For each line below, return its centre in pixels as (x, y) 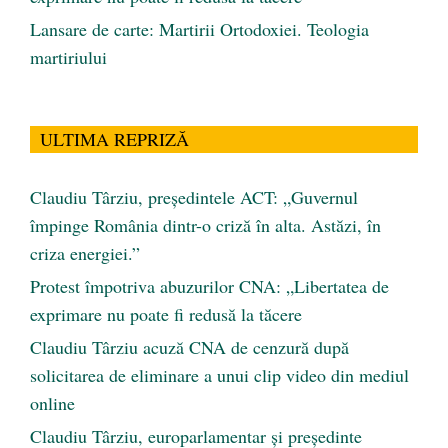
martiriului (68, 57)
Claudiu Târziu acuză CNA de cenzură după (189, 347)
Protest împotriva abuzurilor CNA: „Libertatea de (209, 286)
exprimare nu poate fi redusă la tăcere (166, 314)
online (52, 403)
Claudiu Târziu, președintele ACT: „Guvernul (194, 197)
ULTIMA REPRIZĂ (114, 139)
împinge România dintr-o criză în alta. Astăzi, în (205, 225)
